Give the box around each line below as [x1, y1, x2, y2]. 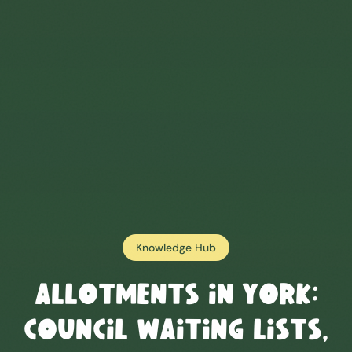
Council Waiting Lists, [24, 317, 328, 346]
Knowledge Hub [136, 240, 216, 255]
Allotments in [34, 282, 243, 311]
